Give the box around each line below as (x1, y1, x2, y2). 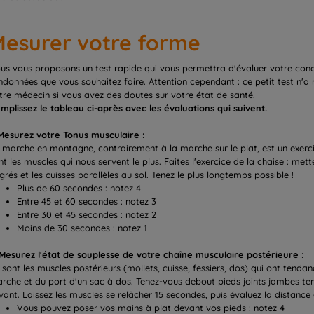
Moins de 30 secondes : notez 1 (17, 221, 147, 233)
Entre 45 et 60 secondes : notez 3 (17, 195, 156, 207)
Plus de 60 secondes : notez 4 (17, 182, 141, 193)
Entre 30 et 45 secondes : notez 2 (17, 208, 156, 220)
